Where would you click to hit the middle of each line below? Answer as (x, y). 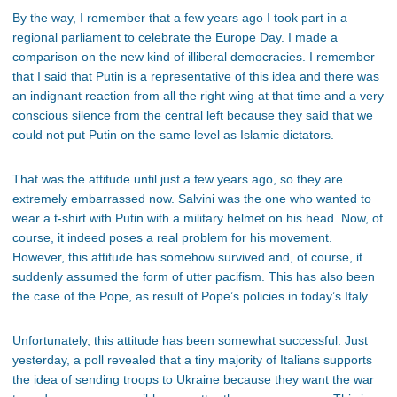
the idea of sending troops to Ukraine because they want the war (193, 380)
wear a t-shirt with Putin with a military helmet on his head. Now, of (198, 218)
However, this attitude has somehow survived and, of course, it (187, 257)
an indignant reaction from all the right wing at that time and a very (198, 96)
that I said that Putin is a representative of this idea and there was (196, 77)
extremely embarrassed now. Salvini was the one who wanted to (192, 199)
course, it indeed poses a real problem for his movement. (172, 238)
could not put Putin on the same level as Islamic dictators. (173, 135)
